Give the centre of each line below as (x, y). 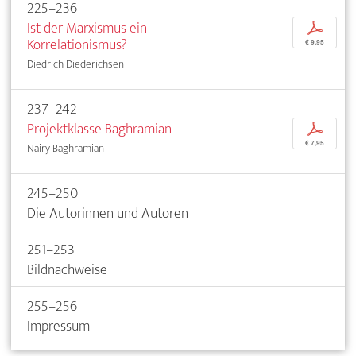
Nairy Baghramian (66, 148)
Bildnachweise (67, 269)
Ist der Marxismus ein (87, 28)
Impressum (58, 326)
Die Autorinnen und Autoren (108, 213)
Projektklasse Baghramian (99, 129)
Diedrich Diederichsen (75, 64)
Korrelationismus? (77, 44)
